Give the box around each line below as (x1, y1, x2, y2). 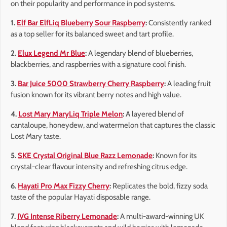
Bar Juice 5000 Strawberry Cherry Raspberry (18, 79, 164, 89)
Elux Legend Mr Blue (18, 49, 85, 58)
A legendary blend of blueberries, (87, 49, 193, 58)
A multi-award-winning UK (119, 212, 204, 221)
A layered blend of (124, 109, 184, 119)
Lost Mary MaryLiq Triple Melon (18, 109, 123, 119)
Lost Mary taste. (11, 132, 61, 141)
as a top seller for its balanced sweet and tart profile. (11, 29, 174, 39)
